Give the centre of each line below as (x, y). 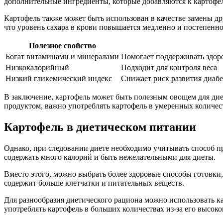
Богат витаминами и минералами (62, 57)
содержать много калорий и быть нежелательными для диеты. (110, 157)
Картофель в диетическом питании (100, 127)
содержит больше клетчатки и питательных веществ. (94, 183)
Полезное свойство (62, 46)
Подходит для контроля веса (169, 68)
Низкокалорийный (37, 68)
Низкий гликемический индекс (59, 79)
